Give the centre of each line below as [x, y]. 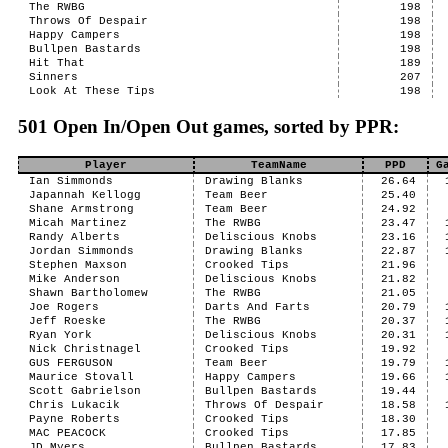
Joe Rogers [63, 307]
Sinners [53, 77]
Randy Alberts [74, 237]
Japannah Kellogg [84, 195]
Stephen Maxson [77, 265]
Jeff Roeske [67, 321]
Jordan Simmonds [81, 251]
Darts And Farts [257, 307]
